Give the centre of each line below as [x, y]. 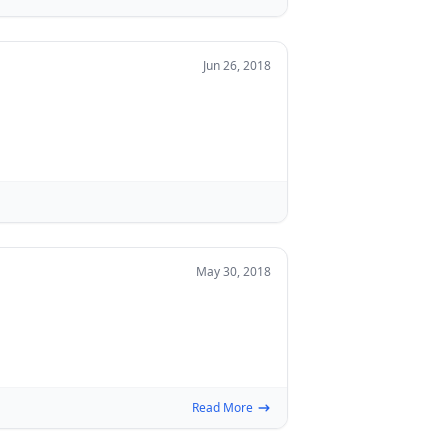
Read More [222, 407]
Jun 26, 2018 [237, 65]
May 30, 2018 [233, 271]
